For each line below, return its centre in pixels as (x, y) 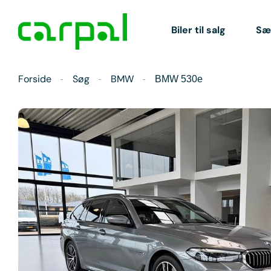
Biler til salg (198, 30)
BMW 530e (179, 79)
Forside (35, 79)
